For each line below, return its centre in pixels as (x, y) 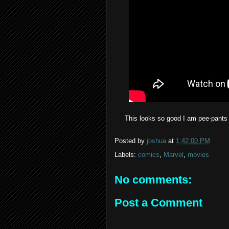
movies (198, 154)
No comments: (153, 179)
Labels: (126, 154)
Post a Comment (158, 203)
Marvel (174, 154)
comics (149, 154)
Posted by (131, 141)
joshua (156, 141)
